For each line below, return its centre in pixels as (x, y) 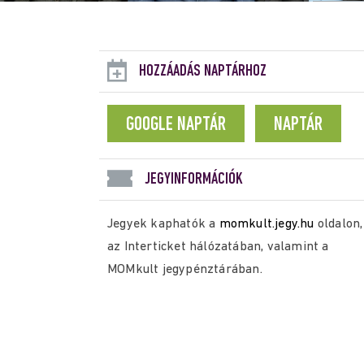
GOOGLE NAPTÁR (176, 125)
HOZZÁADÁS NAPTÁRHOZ (203, 71)
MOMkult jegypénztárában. (185, 270)
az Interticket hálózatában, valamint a (218, 247)
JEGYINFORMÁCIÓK (194, 180)
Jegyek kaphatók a (163, 224)
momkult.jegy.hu (266, 224)
